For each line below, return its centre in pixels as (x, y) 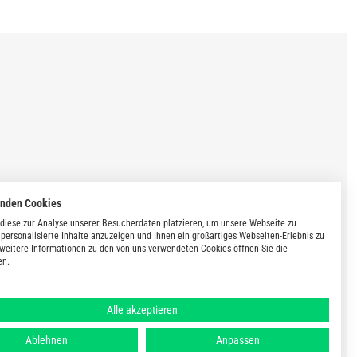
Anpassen (237, 340)
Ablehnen (46, 340)
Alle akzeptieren (142, 310)
